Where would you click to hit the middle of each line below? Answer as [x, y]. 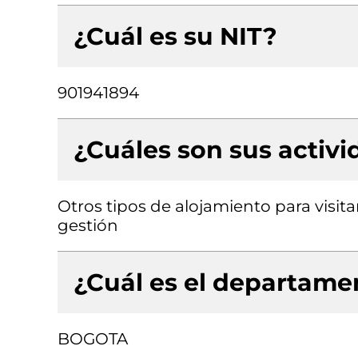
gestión [88, 225]
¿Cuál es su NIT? [175, 36]
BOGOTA [93, 339]
